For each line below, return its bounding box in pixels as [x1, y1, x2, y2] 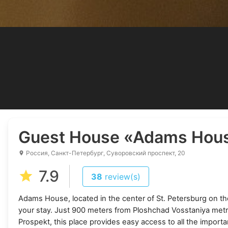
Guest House [18, 127, 124, 147]
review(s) [104, 172, 140, 182]
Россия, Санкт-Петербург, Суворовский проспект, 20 [24, 149, 185, 157]
